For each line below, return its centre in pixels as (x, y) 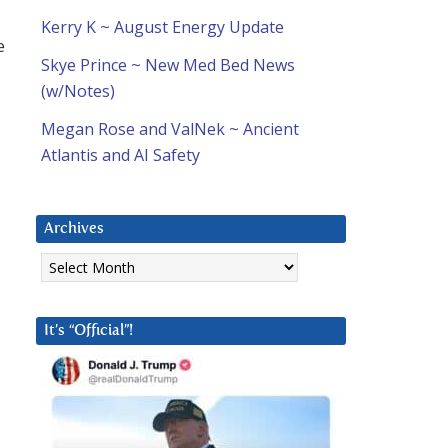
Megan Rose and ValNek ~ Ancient (170, 129)
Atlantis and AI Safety (120, 155)
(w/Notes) (78, 91)
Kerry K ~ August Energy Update (162, 27)
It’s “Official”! (88, 331)
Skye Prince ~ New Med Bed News (168, 65)
